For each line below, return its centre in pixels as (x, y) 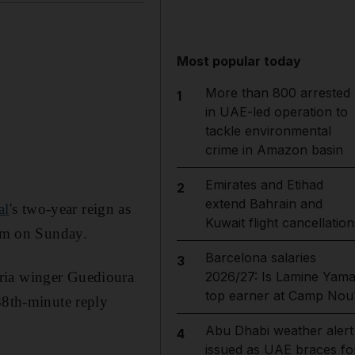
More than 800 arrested (277, 93)
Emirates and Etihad (264, 185)
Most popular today (239, 61)
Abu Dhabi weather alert (279, 330)
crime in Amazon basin (274, 150)
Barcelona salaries (260, 258)
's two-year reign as (70, 208)
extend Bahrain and (263, 204)
